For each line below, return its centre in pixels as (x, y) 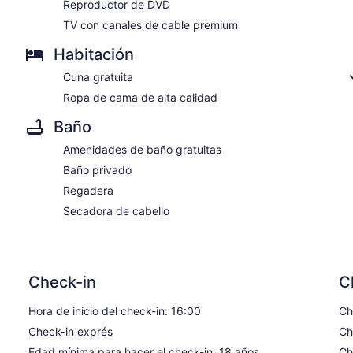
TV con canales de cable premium (150, 24)
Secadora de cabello (116, 210)
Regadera (88, 190)
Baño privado (97, 169)
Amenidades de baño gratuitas (142, 149)
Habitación (94, 54)
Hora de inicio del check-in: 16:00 (115, 310)
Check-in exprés (71, 331)
